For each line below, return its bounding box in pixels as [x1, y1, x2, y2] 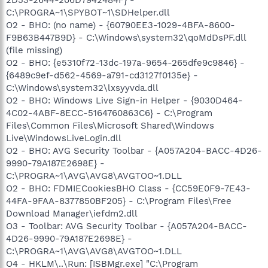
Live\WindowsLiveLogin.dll [6, 132, 121, 144]
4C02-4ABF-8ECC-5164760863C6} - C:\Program [6, 107, 212, 118]
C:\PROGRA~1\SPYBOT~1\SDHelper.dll [6, 7, 170, 18]
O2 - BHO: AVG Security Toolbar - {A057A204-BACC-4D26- [6, 145, 262, 156]
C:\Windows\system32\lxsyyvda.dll [6, 82, 159, 93]
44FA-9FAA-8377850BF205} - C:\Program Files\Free [6, 195, 232, 206]
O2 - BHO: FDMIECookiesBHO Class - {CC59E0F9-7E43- [6, 182, 251, 194]
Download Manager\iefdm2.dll [6, 208, 138, 219]
